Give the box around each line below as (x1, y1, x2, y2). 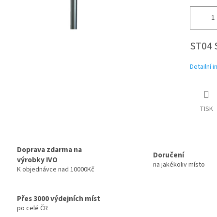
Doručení (153, 149, 184, 160)
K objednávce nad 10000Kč (17, 165, 94, 175)
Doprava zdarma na (17, 144, 82, 155)
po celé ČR (17, 203, 48, 213)
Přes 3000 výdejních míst (17, 193, 100, 204)
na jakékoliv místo (153, 159, 205, 170)
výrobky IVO (17, 155, 58, 166)
